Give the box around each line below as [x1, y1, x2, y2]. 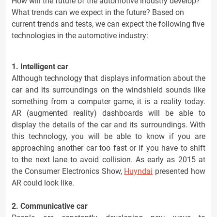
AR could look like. [12, 178, 74, 187]
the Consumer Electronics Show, [12, 167, 124, 176]
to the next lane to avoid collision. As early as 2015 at [12, 155, 205, 164]
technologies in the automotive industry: [12, 31, 148, 40]
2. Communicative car [12, 201, 88, 211]
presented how [153, 167, 206, 176]
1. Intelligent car [12, 62, 68, 71]
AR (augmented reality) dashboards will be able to [12, 108, 205, 118]
